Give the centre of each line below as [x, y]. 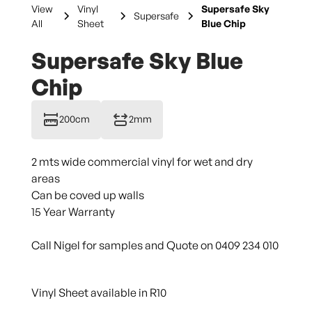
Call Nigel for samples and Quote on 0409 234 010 [155, 245]
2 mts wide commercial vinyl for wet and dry [142, 161]
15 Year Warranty [73, 211]
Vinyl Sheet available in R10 [99, 292]
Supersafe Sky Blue [137, 60]
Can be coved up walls [87, 195]
